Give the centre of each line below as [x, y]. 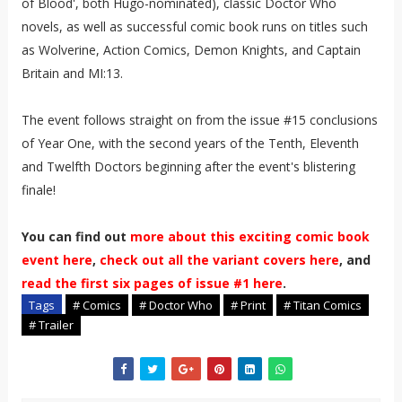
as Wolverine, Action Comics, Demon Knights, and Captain [191, 49]
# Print [248, 305]
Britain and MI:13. [72, 73]
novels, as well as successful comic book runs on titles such [194, 26]
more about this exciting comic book [249, 236]
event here [57, 259]
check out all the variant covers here [219, 259]
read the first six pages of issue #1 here [152, 283]
